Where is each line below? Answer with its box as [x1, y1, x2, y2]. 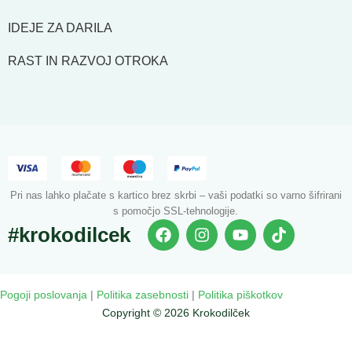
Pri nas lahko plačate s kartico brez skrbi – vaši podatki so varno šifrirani [9, 189, 342, 202]
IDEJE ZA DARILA [8, 21, 112, 35]
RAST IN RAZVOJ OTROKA [8, 54, 168, 68]
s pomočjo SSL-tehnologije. [113, 205, 239, 218]
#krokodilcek [8, 224, 130, 247]
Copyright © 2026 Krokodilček [101, 306, 250, 320]
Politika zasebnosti [97, 288, 189, 302]
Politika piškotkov [198, 288, 283, 302]
